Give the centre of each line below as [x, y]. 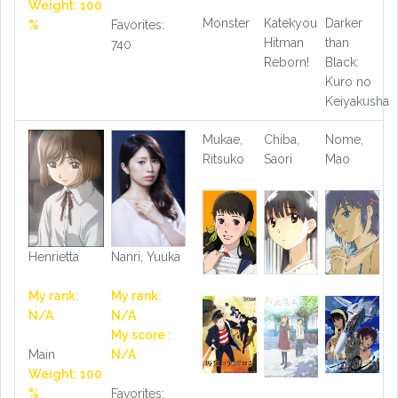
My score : [141, 334]
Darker [343, 24]
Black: [342, 63]
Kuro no [348, 82]
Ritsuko [223, 159]
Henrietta [54, 256]
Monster [226, 24]
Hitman [283, 43]
